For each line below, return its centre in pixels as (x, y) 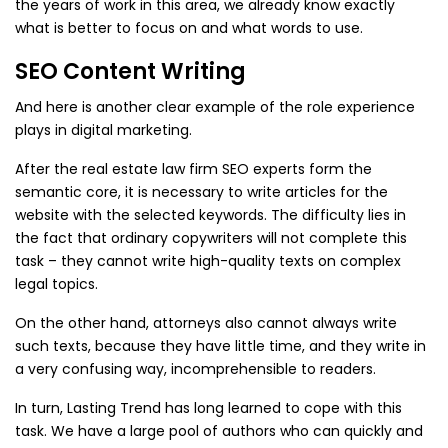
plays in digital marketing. (103, 130)
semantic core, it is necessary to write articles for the (201, 192)
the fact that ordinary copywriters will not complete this (211, 238)
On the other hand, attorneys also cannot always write (206, 323)
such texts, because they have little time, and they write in (220, 346)
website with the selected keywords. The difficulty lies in (210, 215)
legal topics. (56, 284)
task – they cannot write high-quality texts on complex (208, 261)
